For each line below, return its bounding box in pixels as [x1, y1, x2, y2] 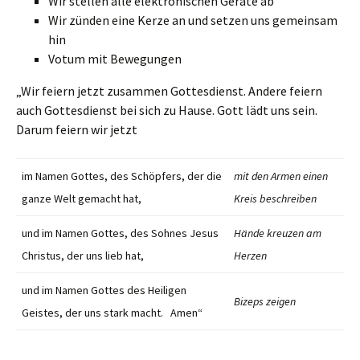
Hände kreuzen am [234, 226, 321, 240]
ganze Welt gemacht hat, [22, 191, 146, 206]
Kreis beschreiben [234, 191, 317, 206]
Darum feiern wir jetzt [16, 121, 137, 137]
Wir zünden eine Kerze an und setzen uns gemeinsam [48, 12, 337, 28]
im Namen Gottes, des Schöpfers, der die [22, 169, 222, 183]
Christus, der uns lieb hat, [22, 248, 149, 263]
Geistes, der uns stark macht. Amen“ [22, 305, 202, 320]
